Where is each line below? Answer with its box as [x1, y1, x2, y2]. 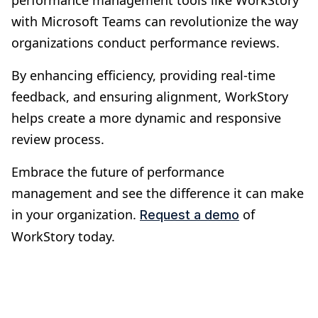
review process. [11, 130, 104, 148]
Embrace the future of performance [11, 163, 224, 180]
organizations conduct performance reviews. [11, 33, 280, 51]
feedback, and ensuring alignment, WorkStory [11, 87, 288, 105]
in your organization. [11, 205, 140, 223]
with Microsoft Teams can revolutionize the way [11, 12, 298, 30]
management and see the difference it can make [11, 184, 304, 202]
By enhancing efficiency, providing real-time [11, 66, 275, 84]
